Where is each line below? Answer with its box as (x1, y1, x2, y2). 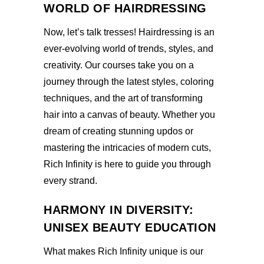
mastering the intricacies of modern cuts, (44, 143, 211, 153)
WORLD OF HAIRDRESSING (44, 2, 207, 15)
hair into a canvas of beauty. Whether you (44, 110, 215, 120)
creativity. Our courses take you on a (44, 60, 194, 71)
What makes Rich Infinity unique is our (44, 246, 203, 257)
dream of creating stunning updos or (44, 126, 193, 137)
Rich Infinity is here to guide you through (44, 159, 211, 170)
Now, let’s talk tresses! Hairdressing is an (44, 27, 214, 38)
